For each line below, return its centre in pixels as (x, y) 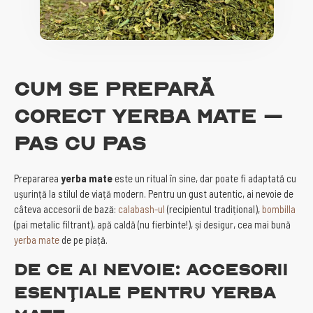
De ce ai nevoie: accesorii (151, 269)
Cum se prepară (114, 88)
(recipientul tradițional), (213, 209)
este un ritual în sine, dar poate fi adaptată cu (204, 178)
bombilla (279, 209)
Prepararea (37, 178)
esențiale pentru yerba (145, 292)
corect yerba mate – (148, 115)
